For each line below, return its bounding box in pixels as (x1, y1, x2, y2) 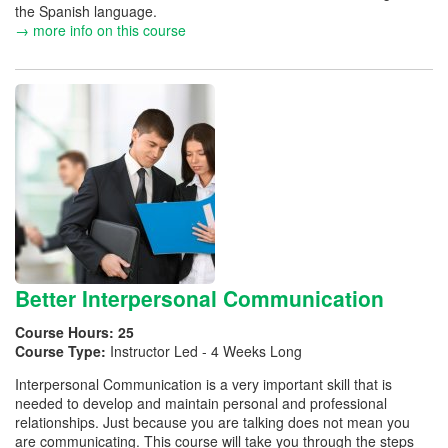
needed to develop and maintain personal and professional (15, 393, 387, 413)
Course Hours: (15, 322, 118, 342)
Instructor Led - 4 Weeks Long (110, 341, 302, 361)
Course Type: (15, 341, 110, 361)
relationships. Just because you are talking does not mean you (15, 412, 410, 432)
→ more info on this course (15, 19, 186, 40)
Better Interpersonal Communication (15, 282, 384, 313)
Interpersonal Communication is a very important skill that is (15, 374, 392, 394)
